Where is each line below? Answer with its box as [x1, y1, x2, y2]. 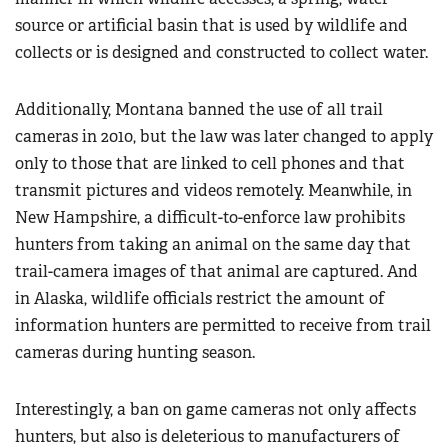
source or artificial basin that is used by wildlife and [15, 15, 408, 37]
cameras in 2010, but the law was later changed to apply [15, 126, 433, 148]
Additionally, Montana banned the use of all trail [15, 99, 383, 121]
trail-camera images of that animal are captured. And [15, 261, 418, 283]
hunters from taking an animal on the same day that [15, 234, 411, 256]
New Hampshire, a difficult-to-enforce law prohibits [15, 207, 405, 229]
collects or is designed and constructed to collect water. [15, 42, 428, 64]
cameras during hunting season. [15, 342, 255, 364]
